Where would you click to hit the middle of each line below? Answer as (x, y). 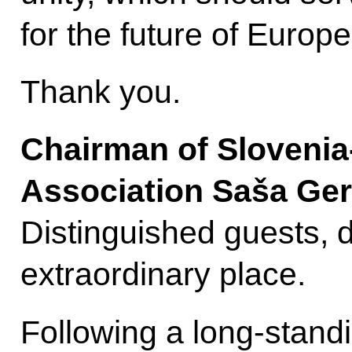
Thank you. (100, 92)
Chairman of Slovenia (184, 150)
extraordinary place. (163, 275)
